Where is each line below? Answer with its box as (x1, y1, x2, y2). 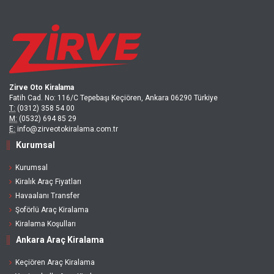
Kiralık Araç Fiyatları (15, 177, 81, 186)
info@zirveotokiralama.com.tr (15, 125, 118, 133)
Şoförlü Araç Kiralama (15, 206, 89, 214)
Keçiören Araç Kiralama (15, 258, 95, 267)
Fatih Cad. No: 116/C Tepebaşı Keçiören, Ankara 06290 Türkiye (9, 94, 218, 102)
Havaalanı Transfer (15, 191, 80, 200)
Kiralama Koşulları (15, 220, 76, 228)
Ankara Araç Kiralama (16, 235, 104, 245)
